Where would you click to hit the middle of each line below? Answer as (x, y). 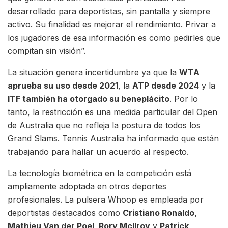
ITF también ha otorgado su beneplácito (89, 98)
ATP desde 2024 (166, 85)
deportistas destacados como (65, 212)
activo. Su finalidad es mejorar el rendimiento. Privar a (112, 24)
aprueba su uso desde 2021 (63, 85)
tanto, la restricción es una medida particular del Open (112, 112)
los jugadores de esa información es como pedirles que (114, 37)
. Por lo (184, 98)
